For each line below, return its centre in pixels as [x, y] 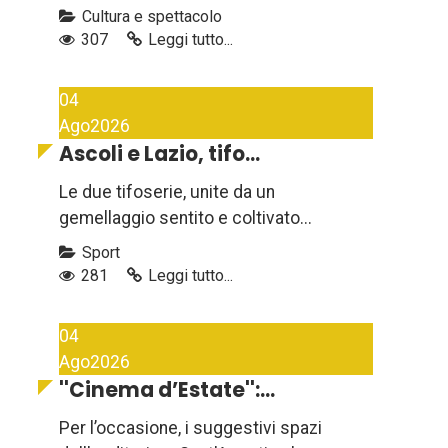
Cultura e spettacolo [150, 17]
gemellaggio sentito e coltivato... [185, 218]
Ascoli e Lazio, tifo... [159, 154]
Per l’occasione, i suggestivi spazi [190, 428]
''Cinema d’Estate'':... [167, 390]
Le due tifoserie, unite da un [167, 192]
